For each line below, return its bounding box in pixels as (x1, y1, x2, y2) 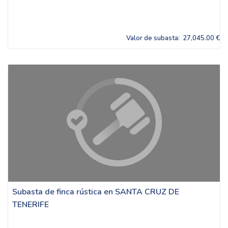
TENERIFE (12, 199, 49, 210)
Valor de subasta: (126, 34, 183, 43)
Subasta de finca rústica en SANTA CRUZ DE (12, 186, 179, 197)
